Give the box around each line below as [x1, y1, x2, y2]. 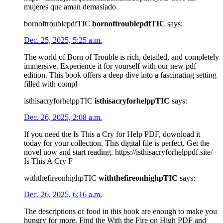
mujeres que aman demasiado [24, 2, 116, 11]
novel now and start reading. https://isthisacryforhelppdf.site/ [24, 147, 213, 156]
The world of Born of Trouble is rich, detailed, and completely [24, 52, 219, 61]
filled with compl [24, 79, 77, 88]
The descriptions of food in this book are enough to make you [24, 207, 217, 216]
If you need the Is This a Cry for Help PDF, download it [24, 129, 200, 138]
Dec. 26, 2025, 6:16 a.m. [24, 190, 102, 199]
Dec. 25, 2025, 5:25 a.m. [24, 35, 102, 44]
